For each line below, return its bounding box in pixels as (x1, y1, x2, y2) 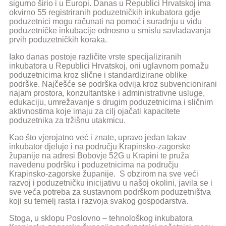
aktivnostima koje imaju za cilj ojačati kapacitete (9, 107, 180, 116)
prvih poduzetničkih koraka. (9, 35, 107, 44)
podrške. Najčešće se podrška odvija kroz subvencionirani (9, 80, 217, 88)
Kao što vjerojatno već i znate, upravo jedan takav (9, 133, 186, 142)
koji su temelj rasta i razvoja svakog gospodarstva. (9, 197, 188, 205)
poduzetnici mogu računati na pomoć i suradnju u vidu (9, 17, 202, 26)
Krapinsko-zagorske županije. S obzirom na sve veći (9, 169, 198, 178)
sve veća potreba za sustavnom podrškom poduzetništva (9, 188, 211, 196)
